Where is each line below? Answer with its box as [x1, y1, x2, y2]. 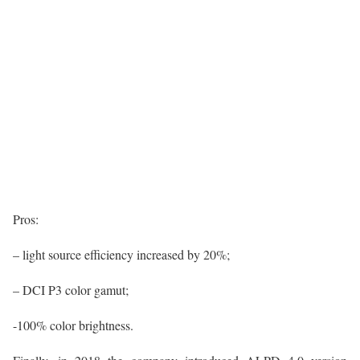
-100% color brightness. [13, 317, 133, 334]
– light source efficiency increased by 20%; [13, 246, 230, 264]
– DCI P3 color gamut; [13, 281, 129, 299]
